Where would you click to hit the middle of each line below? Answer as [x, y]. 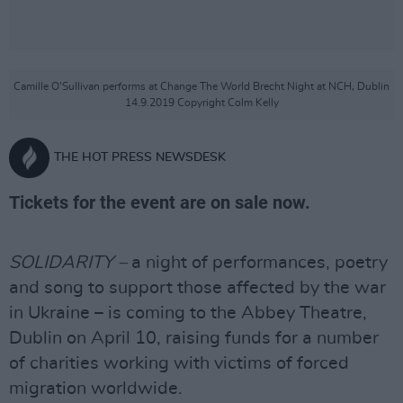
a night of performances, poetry [257, 263]
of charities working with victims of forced [179, 363]
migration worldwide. [96, 389]
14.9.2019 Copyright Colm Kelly [201, 103]
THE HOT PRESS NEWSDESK [140, 157]
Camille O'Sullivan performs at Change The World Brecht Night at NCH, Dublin [201, 86]
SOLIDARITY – [68, 263]
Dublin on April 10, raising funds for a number [194, 338]
